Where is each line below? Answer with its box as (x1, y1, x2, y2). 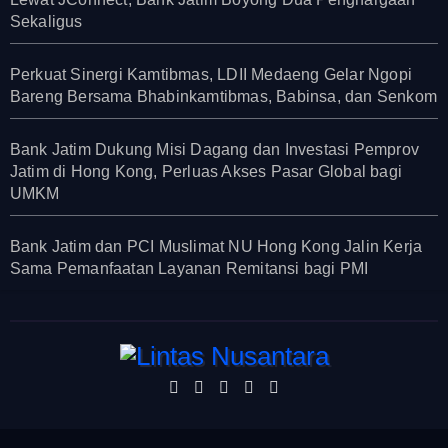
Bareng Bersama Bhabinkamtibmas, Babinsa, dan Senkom (9, 88, 437, 105)
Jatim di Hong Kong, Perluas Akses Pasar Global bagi (9, 163, 402, 180)
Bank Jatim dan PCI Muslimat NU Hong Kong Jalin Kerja (9, 238, 423, 255)
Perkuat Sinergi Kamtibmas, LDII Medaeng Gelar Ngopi (9, 66, 412, 83)
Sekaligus (9, 13, 83, 30)
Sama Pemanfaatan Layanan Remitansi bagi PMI (9, 260, 369, 277)
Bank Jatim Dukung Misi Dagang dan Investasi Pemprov (9, 141, 419, 158)
